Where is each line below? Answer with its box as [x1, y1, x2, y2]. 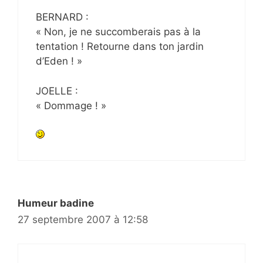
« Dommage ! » [36, 99, 106, 112]
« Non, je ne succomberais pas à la [36, 26, 201, 38]
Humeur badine [18, 197, 94, 210]
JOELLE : [36, 85, 78, 97]
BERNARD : [36, 11, 89, 23]
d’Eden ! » [36, 55, 82, 68]
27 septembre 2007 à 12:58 [18, 214, 148, 226]
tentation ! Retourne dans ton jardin [36, 41, 204, 53]
